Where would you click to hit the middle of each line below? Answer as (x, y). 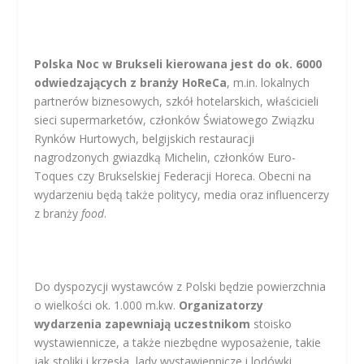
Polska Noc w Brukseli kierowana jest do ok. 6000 (178, 63)
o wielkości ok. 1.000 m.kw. (107, 305)
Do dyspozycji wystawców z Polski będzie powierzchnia (180, 287)
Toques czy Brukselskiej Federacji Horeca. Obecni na (173, 175)
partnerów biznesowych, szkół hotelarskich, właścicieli (177, 101)
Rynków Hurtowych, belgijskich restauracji (145, 138)
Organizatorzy (221, 305)
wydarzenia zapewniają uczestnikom (144, 324)
